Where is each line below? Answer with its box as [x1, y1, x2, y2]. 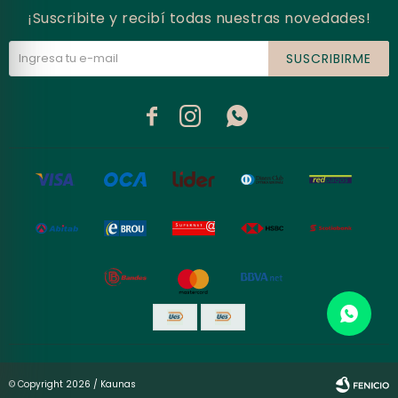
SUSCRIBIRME [286, 50, 371, 68]
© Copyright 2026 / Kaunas [9, 378, 136, 391]
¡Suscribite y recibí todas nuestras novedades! [28, 8, 370, 28]
